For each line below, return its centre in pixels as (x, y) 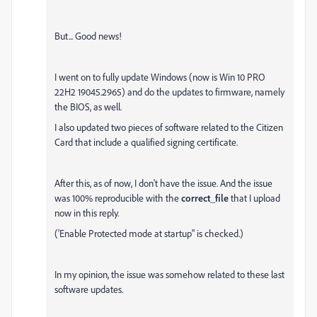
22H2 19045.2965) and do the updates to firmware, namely (169, 92)
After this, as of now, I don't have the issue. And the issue (163, 183)
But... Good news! (88, 36)
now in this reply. (87, 213)
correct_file (205, 198)
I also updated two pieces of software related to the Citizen (169, 127)
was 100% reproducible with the (118, 198)
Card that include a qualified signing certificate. (146, 142)
